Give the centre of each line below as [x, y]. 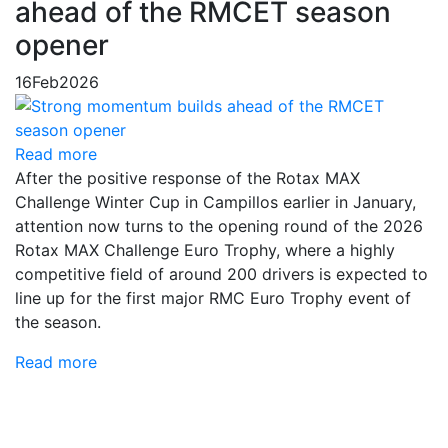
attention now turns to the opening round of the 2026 [219, 225]
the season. [58, 321]
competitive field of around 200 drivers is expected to [221, 273]
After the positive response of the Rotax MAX [187, 177]
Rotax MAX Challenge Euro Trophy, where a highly [205, 249]
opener [62, 44]
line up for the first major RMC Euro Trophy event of [213, 297]
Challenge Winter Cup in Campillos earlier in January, [215, 201]
